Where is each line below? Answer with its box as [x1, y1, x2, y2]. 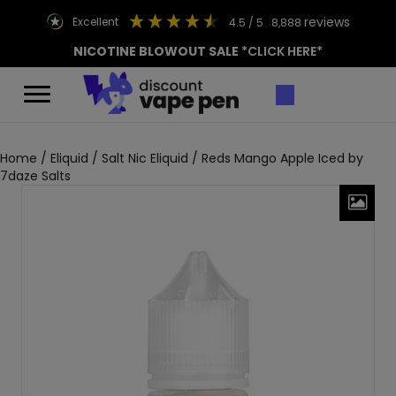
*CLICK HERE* [239, 42, 323, 60]
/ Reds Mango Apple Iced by [188, 149, 363, 168]
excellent [77, 13, 118, 29]
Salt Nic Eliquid [102, 149, 188, 168]
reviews [303, 12, 350, 31]
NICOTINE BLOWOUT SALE [73, 42, 239, 60]
